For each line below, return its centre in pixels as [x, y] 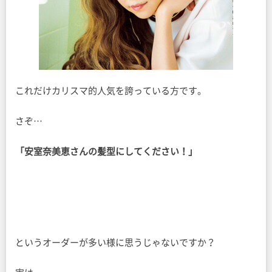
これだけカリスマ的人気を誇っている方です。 [111, 91]
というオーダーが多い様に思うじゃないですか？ [115, 243]
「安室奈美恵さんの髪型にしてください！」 [106, 151]
